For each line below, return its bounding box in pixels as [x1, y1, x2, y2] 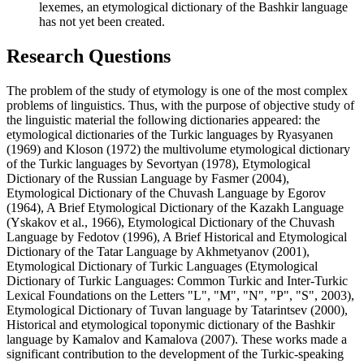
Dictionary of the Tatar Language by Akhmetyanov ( [6, 244, 276, 258]
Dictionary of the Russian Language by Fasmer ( [6, 171, 256, 185]
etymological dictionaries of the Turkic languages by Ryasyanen [6, 127, 333, 141]
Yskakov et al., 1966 [11, 214, 117, 229]
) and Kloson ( [37, 141, 110, 156]
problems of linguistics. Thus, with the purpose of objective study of [6, 97, 354, 112]
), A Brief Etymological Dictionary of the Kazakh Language [37, 200, 344, 214]
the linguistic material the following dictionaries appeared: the [6, 112, 320, 127]
